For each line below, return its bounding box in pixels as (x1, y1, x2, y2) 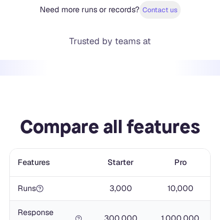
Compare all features (20, 114, 200, 138)
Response (17, 207, 54, 218)
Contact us (142, 5, 178, 14)
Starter (108, 157, 134, 167)
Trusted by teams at (69, 35, 151, 47)
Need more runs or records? (39, 4, 139, 15)
